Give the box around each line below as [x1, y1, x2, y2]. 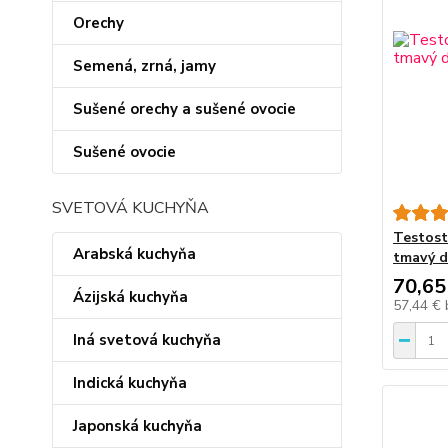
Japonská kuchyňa [73, 416, 202, 436]
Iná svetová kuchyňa [73, 330, 221, 350]
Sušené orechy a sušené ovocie [73, 99, 296, 119]
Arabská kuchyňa [73, 244, 196, 264]
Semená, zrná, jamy [73, 56, 216, 76]
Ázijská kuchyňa [73, 287, 188, 307]
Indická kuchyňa [73, 373, 187, 393]
